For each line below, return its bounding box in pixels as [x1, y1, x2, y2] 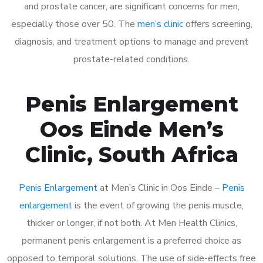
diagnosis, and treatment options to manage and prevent [15, 35, 248, 48]
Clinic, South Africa [25, 141, 238, 167]
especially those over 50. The [11, 17, 137, 31]
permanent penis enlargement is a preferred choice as [22, 234, 241, 247]
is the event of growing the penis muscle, [72, 198, 244, 212]
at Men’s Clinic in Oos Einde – [97, 181, 222, 194]
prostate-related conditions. [73, 52, 190, 66]
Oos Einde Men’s [39, 116, 224, 142]
